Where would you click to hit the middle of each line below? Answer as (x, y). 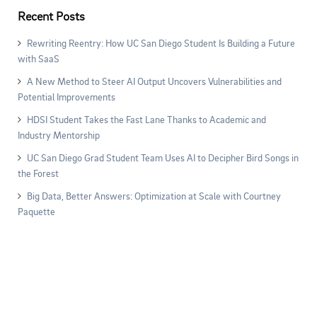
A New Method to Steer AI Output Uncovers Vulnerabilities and (154, 81)
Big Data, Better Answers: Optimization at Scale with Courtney (154, 196)
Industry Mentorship (59, 135)
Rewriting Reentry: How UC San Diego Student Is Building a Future (161, 43)
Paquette (36, 211)
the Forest (38, 173)
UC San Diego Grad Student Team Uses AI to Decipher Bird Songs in (163, 157)
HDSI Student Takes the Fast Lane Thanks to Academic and (146, 119)
